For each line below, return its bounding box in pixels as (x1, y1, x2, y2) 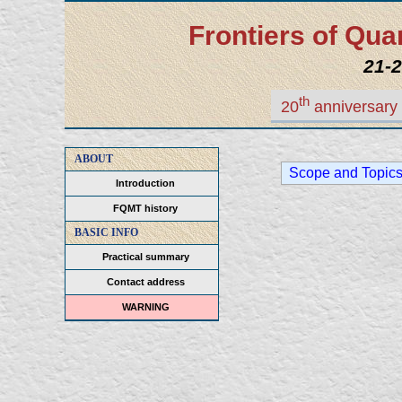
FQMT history (113, 203, 178, 214)
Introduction (116, 178, 175, 188)
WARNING (121, 301, 170, 312)
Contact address (106, 276, 185, 287)
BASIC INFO (74, 226, 138, 239)
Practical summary (101, 251, 189, 262)
